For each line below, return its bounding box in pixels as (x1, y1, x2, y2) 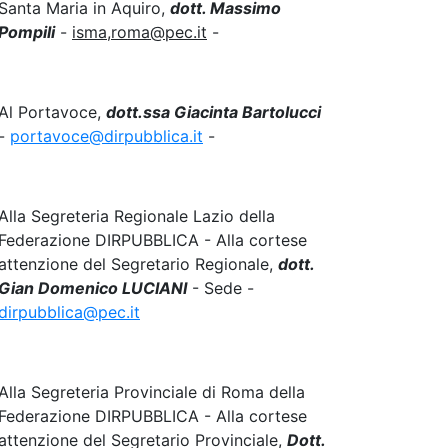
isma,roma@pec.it (72, 22, 207, 42)
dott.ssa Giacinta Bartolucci (106, 102, 321, 122)
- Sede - (187, 278, 254, 298)
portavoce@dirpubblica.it (10, 126, 203, 146)
